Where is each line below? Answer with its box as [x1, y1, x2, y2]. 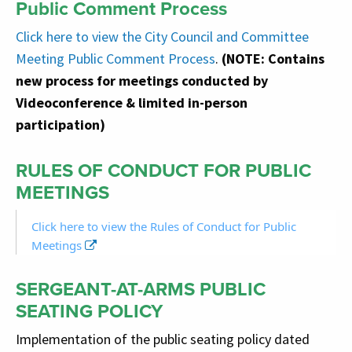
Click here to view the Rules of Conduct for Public [31, 218, 296, 234]
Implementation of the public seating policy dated [16, 329, 310, 348]
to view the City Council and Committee [75, 27, 309, 46]
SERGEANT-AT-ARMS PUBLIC [16, 274, 266, 303]
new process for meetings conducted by [16, 71, 268, 90]
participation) [16, 115, 105, 134]
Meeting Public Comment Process [16, 49, 215, 68]
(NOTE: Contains [222, 49, 324, 68]
